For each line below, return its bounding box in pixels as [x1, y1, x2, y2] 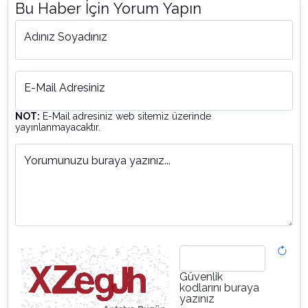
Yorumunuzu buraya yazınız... [24, 154, 170, 168]
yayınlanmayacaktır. [15, 122, 100, 133]
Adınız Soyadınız [24, 30, 107, 44]
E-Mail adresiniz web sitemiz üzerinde [40, 111, 211, 122]
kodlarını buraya [179, 281, 259, 295]
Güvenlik [179, 270, 223, 284]
